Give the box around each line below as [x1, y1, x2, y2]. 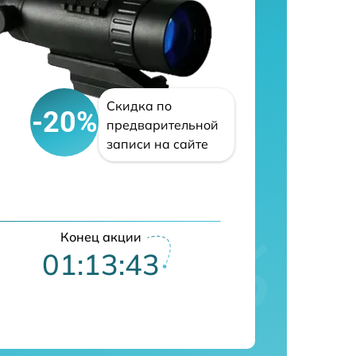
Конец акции [60, 229, 141, 245]
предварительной [106, 117, 219, 133]
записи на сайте [106, 136, 209, 152]
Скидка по [106, 98, 172, 114]
